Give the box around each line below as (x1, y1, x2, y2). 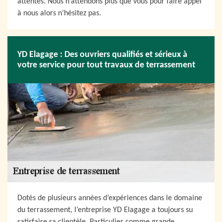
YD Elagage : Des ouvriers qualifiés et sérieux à (17, 50, 187, 59)
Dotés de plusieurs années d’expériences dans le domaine (17, 194, 202, 202)
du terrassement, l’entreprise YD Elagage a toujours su (17, 206, 193, 214)
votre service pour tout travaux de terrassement (17, 60, 195, 70)
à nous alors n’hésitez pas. (17, 9, 101, 17)
